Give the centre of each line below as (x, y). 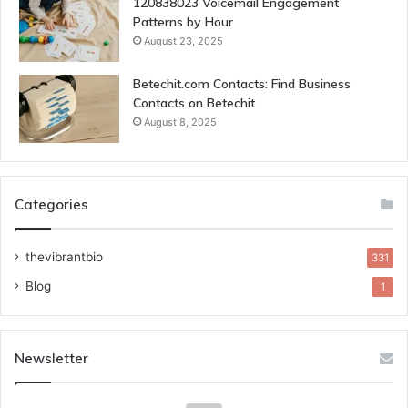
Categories (51, 205)
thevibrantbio (64, 257)
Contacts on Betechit (194, 103)
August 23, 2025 (184, 41)
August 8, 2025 (180, 122)
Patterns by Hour (183, 22)
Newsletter (51, 359)
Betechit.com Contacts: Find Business (242, 84)
